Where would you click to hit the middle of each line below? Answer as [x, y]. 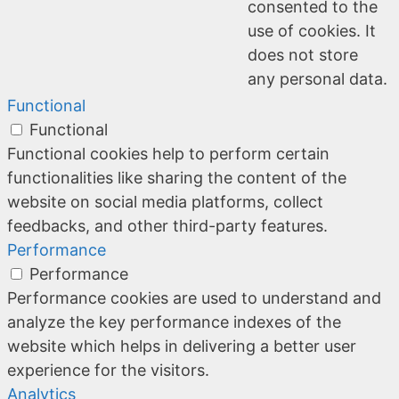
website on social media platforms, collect [165, 201]
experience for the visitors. [108, 370]
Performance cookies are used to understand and [194, 297]
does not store [303, 54]
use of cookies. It [312, 30]
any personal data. [318, 78]
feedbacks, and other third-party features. [167, 225]
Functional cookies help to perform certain [168, 153]
